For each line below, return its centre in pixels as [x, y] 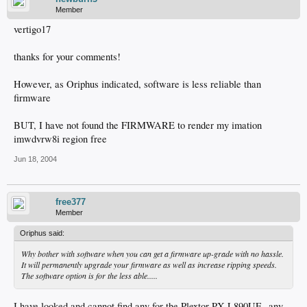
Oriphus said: [42, 233]
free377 [71, 202]
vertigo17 [32, 29]
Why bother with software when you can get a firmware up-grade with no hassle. [152, 254]
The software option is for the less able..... [89, 275]
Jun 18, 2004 [35, 159]
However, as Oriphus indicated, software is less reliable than [137, 84]
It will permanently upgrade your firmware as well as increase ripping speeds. [149, 265]
